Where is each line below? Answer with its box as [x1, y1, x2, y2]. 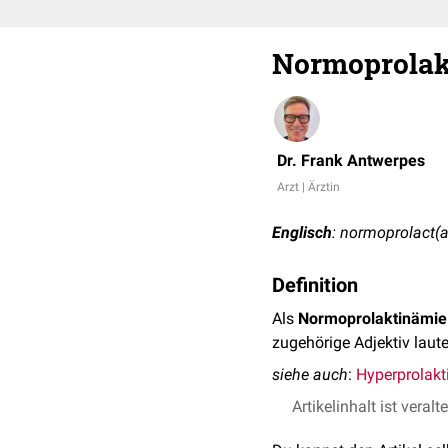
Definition [272, 273, 358, 297]
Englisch [272, 223, 332, 242]
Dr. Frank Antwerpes [277, 151, 425, 170]
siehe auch [272, 365, 348, 384]
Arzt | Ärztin [277, 180, 340, 194]
